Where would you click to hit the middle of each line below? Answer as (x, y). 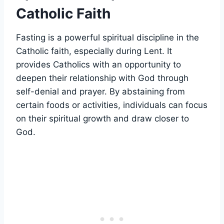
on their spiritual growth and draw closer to (102, 118)
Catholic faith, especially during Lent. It (94, 51)
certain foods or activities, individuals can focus (112, 105)
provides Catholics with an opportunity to (98, 64)
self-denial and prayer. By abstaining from (100, 91)
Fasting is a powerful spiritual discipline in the (107, 37)
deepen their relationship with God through (102, 78)
